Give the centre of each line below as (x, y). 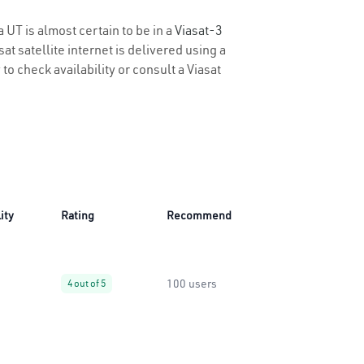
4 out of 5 (87, 283)
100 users (192, 284)
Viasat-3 (199, 30)
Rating (78, 215)
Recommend (199, 215)
